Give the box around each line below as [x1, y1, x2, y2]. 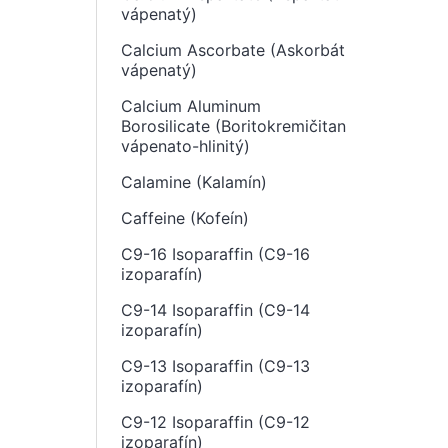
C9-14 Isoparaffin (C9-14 [121, 300, 310, 320]
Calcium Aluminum [121, 96, 261, 116]
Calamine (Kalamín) [121, 172, 267, 192]
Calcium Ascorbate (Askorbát [121, 40, 345, 60]
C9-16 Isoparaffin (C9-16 [121, 244, 310, 264]
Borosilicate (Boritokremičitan [121, 116, 346, 136]
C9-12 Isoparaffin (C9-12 [121, 412, 310, 432]
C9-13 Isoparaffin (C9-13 [121, 356, 310, 376]
